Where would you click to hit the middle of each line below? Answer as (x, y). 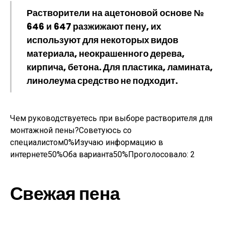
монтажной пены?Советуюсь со (71, 130)
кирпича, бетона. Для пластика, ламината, (120, 67)
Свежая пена (65, 194)
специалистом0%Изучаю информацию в (87, 142)
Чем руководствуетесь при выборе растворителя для (111, 118)
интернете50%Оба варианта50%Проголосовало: (100, 154)
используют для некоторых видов (102, 40)
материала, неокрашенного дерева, (106, 53)
